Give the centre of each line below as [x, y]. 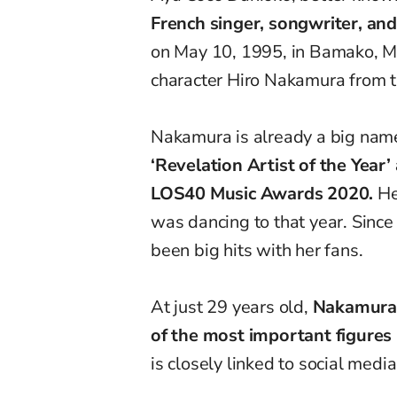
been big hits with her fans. [257, 251]
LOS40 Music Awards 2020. [262, 194]
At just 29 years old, [232, 307]
